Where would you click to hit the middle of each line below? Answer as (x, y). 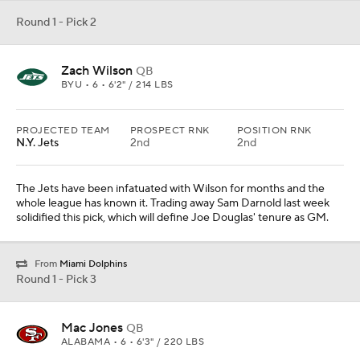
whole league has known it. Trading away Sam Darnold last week (173, 203)
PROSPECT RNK (170, 131)
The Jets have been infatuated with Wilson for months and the (170, 189)
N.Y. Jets (37, 143)
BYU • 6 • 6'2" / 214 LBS (117, 85)
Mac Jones (92, 328)
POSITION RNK (274, 131)
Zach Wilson (97, 71)
